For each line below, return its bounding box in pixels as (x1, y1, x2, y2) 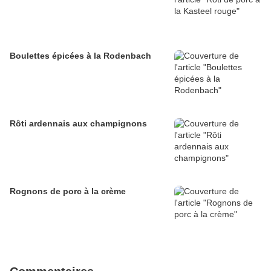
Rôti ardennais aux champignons (10, 119, 147, 129)
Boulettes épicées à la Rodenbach (10, 51, 151, 61)
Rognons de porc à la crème (10, 186, 126, 197)
